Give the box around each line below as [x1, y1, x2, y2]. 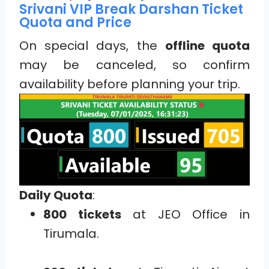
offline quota [165, 37, 250, 54]
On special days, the [19, 37, 165, 54]
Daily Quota [19, 186, 92, 204]
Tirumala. [43, 225, 99, 242]
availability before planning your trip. [19, 75, 240, 92]
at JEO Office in [121, 205, 250, 223]
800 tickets [43, 205, 121, 223]
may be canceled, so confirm [19, 56, 250, 73]
